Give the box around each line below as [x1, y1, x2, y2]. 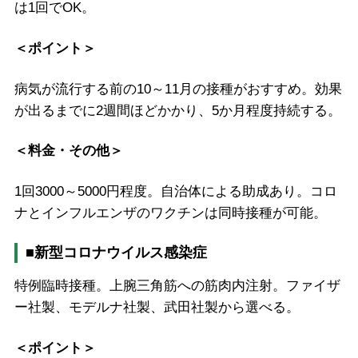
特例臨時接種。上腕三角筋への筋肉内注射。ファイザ [14, 277, 340, 293]
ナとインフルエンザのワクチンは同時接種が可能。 [14, 205, 327, 221]
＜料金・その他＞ [14, 143, 123, 159]
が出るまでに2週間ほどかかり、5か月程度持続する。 [14, 102, 341, 118]
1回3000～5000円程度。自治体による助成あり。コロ [14, 184, 337, 200]
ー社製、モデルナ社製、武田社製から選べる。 [14, 299, 300, 315]
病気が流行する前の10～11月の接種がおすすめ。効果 [14, 81, 342, 97]
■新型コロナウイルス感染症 [25, 244, 207, 261]
